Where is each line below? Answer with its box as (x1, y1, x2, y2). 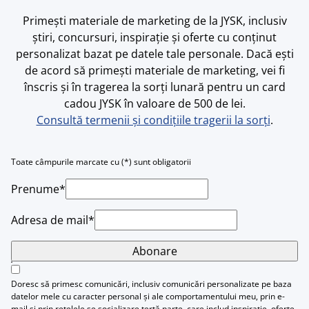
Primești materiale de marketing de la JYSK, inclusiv (22, 13, 287, 29)
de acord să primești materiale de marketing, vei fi (24, 63, 285, 79)
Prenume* (11, 181, 66, 197)
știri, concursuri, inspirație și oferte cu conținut (32, 30, 277, 46)
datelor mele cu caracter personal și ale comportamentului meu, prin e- (11, 290, 285, 303)
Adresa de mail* (11, 212, 94, 228)
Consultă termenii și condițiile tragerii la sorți (36, 112, 270, 128)
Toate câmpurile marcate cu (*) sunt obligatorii (11, 156, 191, 168)
